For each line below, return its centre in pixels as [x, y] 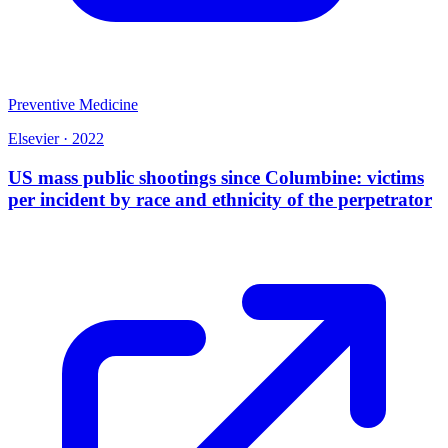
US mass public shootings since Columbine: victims [216, 178]
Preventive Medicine [73, 105]
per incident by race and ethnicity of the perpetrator [220, 200]
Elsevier [33, 139]
